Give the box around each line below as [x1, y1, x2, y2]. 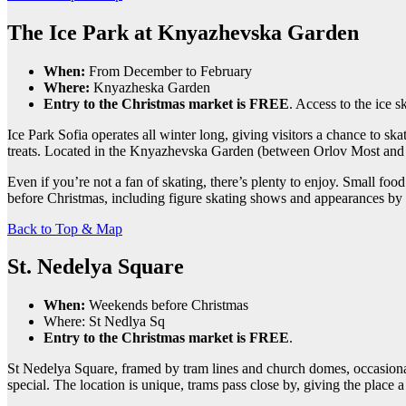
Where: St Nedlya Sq [43, 314, 165, 330]
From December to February [89, 63, 252, 79]
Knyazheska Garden [90, 79, 210, 95]
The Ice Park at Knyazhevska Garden [7, 20, 359, 44]
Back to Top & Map [7, 220, 122, 237]
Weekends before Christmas [89, 297, 248, 314]
